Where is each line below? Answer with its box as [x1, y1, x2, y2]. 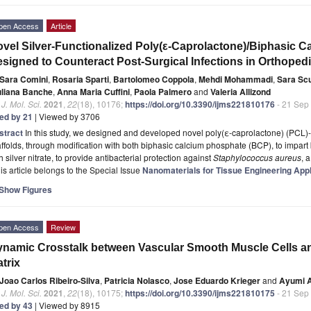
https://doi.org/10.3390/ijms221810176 [125, 97, 275, 110]
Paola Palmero [134, 85, 192, 98]
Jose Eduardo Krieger [174, 274, 260, 287]
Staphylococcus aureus [213, 151, 301, 163]
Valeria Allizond [210, 85, 271, 98]
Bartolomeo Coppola [113, 72, 194, 85]
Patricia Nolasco [104, 274, 169, 287]
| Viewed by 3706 [33, 110, 100, 122]
